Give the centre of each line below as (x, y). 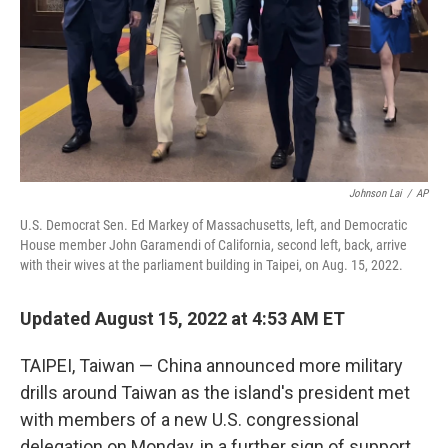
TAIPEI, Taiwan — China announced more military (211, 365)
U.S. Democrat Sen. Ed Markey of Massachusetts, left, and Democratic (213, 225)
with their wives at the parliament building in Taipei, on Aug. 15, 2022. (211, 265)
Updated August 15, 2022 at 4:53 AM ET (182, 318)
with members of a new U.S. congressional (189, 419)
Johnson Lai (375, 193)
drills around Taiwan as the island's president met (215, 392)
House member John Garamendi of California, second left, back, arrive (213, 245)
